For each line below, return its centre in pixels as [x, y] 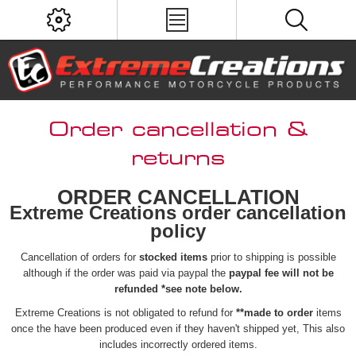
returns [178, 159]
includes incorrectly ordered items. [178, 344]
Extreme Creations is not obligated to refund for [125, 312]
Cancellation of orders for [79, 257]
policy [178, 230]
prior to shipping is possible [271, 257]
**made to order [274, 312]
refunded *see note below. [178, 288]
